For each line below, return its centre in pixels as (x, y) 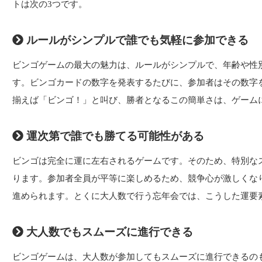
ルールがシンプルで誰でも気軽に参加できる (136, 40)
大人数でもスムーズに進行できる (108, 232)
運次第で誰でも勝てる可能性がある (114, 136)
